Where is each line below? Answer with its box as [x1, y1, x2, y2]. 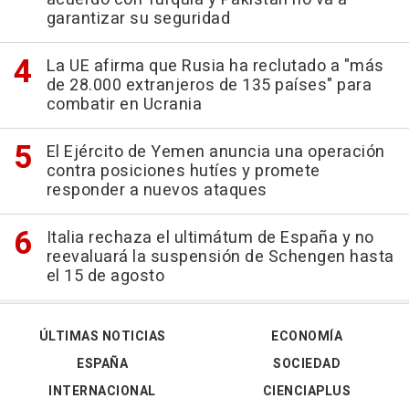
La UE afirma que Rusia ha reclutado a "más [46, 54, 384, 79]
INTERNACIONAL [48, 382, 156, 402]
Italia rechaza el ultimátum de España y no [46, 225, 374, 251]
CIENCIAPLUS [262, 382, 351, 402]
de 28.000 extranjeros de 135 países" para [46, 73, 372, 99]
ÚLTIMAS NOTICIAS [38, 327, 166, 347]
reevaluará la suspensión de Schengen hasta [46, 245, 394, 270]
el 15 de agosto [46, 264, 164, 289]
